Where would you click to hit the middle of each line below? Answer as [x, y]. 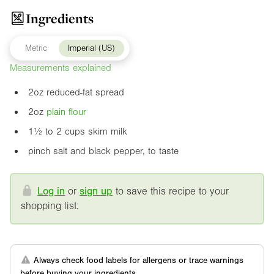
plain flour [66, 112]
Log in [51, 191]
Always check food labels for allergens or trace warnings [137, 261]
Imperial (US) [91, 49]
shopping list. [50, 206]
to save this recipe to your [171, 191]
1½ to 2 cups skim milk [78, 132]
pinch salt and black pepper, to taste [103, 151]
